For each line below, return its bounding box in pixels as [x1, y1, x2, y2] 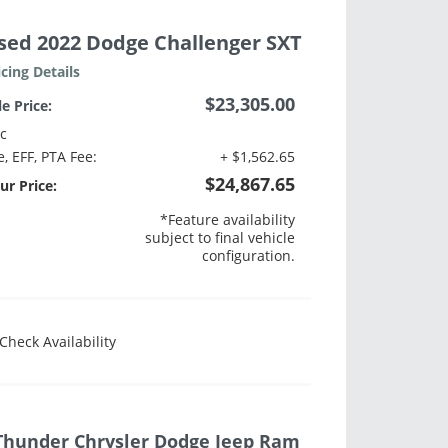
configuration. [202, 246, 296, 266]
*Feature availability [160, 210, 296, 230]
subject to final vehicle [145, 228, 296, 248]
